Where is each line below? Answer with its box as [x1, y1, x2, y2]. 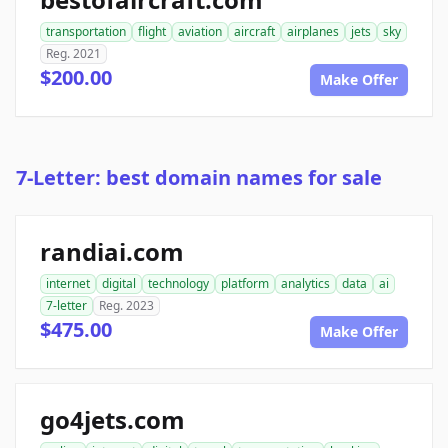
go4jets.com [40, 403, 185, 437]
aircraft [234, 23, 275, 41]
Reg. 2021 [46, 45, 101, 63]
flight [138, 23, 166, 41]
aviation [178, 23, 222, 41]
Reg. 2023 [99, 297, 154, 315]
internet [46, 275, 90, 293]
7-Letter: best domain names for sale [16, 164, 382, 192]
